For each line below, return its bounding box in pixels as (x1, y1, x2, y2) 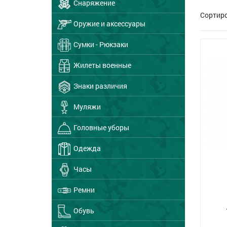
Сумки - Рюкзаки (72, 40, 128, 49)
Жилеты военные (72, 60, 131, 70)
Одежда (72, 143, 101, 153)
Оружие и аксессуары (72, 19, 145, 28)
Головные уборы (72, 123, 129, 132)
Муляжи (72, 102, 101, 111)
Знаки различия (72, 81, 127, 91)
